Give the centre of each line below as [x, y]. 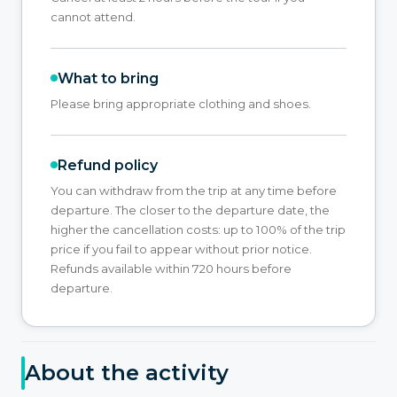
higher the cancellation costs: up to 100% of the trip [198, 229]
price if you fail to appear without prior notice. [181, 249]
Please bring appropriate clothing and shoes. [181, 103]
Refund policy [108, 165]
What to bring [108, 78]
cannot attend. [93, 16]
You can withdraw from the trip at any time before [194, 190]
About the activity [127, 373]
